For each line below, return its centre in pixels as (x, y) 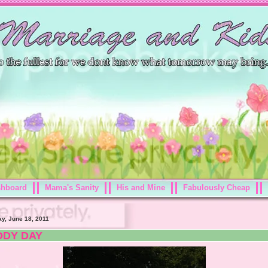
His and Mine (141, 188)
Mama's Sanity (72, 188)
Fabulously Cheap (217, 188)
